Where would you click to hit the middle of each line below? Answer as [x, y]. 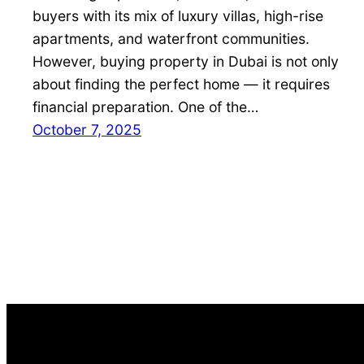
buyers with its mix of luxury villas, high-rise [178, 15]
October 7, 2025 [87, 129]
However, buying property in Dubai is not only [186, 61]
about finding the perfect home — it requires [181, 84]
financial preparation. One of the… [145, 106]
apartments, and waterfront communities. [171, 38]
